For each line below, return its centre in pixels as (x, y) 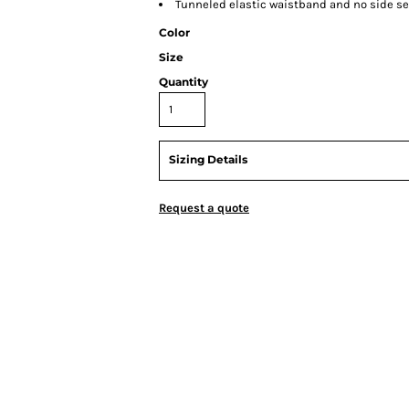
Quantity (184, 82)
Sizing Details (208, 159)
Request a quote (204, 208)
